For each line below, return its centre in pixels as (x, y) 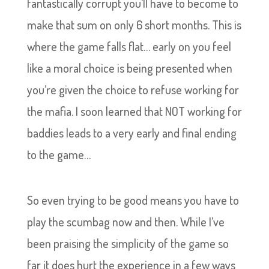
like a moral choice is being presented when (129, 68)
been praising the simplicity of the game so (128, 243)
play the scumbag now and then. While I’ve (125, 222)
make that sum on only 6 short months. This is (134, 25)
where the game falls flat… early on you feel (129, 46)
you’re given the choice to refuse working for (133, 89)
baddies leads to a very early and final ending (131, 133)
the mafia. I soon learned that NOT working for (134, 111)
